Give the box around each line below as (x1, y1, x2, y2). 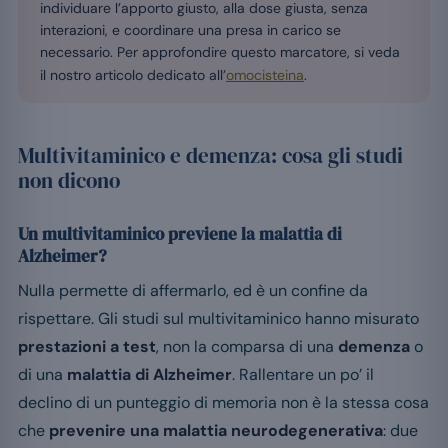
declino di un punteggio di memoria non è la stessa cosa (18, 392, 429, 414)
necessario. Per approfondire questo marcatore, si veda (40, 43, 400, 62)
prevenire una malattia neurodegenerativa (49, 420, 383, 442)
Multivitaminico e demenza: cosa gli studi (18, 141, 403, 171)
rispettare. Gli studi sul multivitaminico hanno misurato (18, 308, 419, 330)
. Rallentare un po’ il (232, 364, 374, 386)
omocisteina (226, 66, 304, 85)
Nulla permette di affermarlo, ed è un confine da (18, 280, 368, 302)
